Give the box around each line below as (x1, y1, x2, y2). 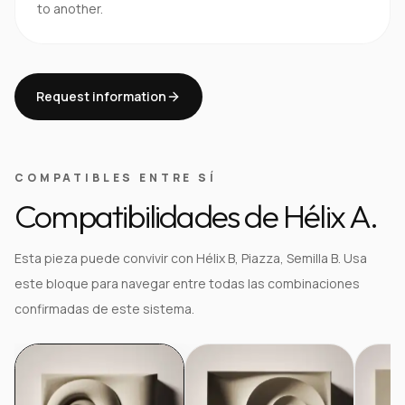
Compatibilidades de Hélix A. (14, 195, 378, 236)
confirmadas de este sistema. (14, 300, 194, 317)
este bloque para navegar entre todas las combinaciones (14, 275, 360, 292)
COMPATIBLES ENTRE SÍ (14, 170, 217, 185)
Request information (36, 88, 166, 105)
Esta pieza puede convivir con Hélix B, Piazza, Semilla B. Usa (14, 250, 367, 267)
